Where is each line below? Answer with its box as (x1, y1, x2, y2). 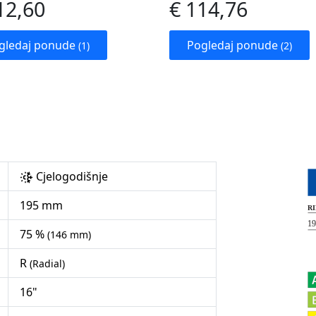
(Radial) (30, 257, 65, 271)
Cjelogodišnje (33, 169, 109, 185)
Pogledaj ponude (187, 37, 281, 54)
